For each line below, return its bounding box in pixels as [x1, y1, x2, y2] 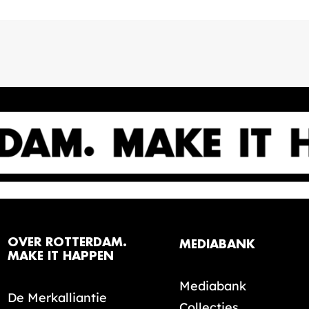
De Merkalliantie [8, 290, 107, 306]
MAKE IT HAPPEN [8, 250, 114, 262]
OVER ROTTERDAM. [8, 237, 127, 248]
